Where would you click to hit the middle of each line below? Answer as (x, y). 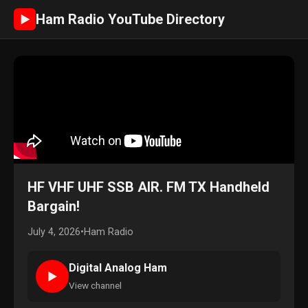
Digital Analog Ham (118, 268)
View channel (95, 285)
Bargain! (54, 206)
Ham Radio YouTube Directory (130, 19)
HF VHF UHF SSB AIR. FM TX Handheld (148, 187)
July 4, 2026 (54, 232)
